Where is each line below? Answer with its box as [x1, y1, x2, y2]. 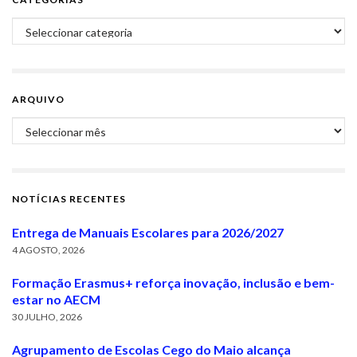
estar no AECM [12, 292, 100, 308]
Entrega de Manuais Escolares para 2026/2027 [12, 225, 284, 241]
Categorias [11, 18, 77, 34]
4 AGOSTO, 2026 [12, 244, 84, 257]
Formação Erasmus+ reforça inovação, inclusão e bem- [12, 275, 335, 291]
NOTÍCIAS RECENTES [12, 193, 126, 206]
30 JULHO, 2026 [12, 311, 82, 324]
